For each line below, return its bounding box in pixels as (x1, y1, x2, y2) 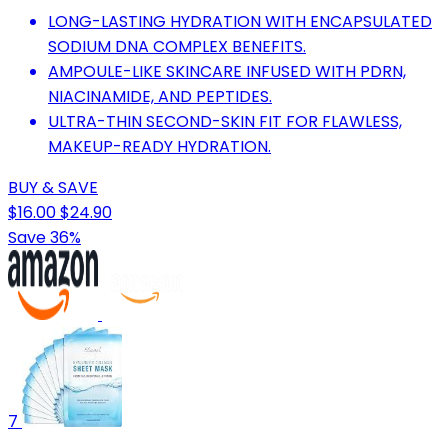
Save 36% (8, 225, 81, 249)
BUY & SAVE (8, 175, 98, 199)
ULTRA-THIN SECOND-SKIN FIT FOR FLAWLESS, (48, 109, 402, 133)
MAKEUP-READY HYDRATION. (48, 134, 271, 158)
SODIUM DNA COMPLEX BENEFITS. (48, 34, 306, 58)
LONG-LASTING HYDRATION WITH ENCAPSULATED (48, 9, 432, 33)
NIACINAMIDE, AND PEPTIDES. (48, 84, 272, 108)
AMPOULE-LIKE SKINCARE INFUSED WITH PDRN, (48, 59, 406, 83)
